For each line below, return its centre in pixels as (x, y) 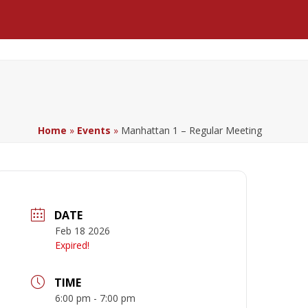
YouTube (274, 24)
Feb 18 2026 (83, 231)
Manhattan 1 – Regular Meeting (191, 130)
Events (93, 130)
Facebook (224, 24)
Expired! (73, 245)
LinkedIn (247, 24)
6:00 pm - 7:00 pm (96, 298)
